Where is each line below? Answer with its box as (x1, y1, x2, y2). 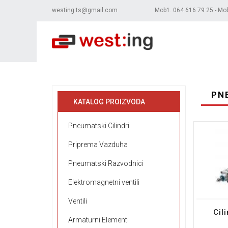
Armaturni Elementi (68, 216, 129, 224)
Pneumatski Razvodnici (68, 159, 144, 167)
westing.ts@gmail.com (52, 7, 118, 14)
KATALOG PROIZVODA (73, 98, 145, 106)
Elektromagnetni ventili (68, 178, 139, 186)
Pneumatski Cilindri (68, 122, 129, 130)
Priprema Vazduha (68, 140, 128, 149)
